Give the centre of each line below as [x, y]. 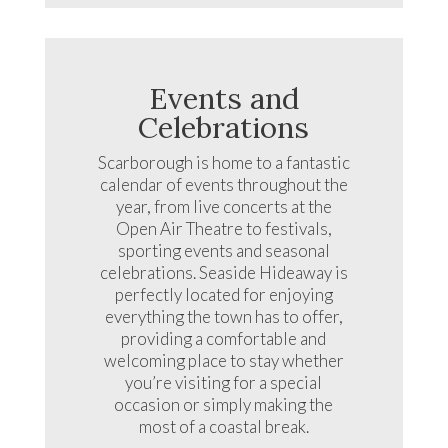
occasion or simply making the [224, 404]
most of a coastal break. [223, 426]
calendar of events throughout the [223, 184]
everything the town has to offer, [223, 316]
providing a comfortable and [224, 338]
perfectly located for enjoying [223, 294]
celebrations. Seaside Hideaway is [223, 272]
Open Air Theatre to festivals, [223, 228]
